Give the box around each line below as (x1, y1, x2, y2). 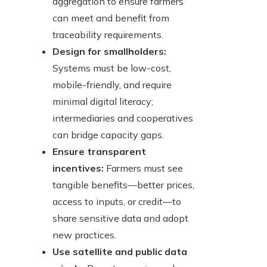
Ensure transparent (52, 145, 146, 158)
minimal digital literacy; (52, 95, 153, 108)
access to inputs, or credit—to (52, 195, 181, 208)
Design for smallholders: (52, 45, 166, 58)
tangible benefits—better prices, (52, 179, 194, 191)
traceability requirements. (52, 29, 163, 41)
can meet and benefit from (52, 12, 169, 24)
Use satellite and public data (52, 246, 187, 258)
